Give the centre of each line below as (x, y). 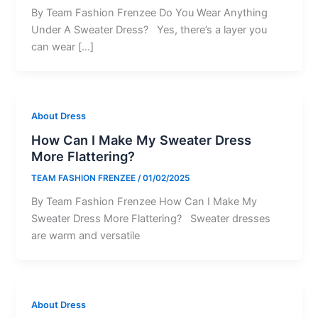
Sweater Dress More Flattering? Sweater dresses (151, 219)
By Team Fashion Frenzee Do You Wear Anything (150, 12)
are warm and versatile (86, 236)
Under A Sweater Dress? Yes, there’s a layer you (149, 29)
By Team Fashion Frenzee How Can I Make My (144, 202)
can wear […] (63, 46)
